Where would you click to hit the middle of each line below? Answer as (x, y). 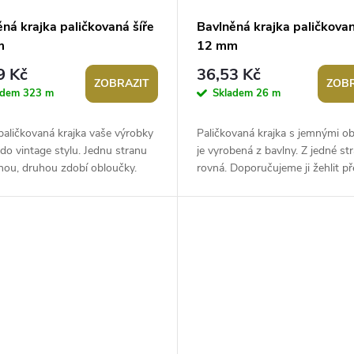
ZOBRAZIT (121, 84)
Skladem (234, 93)
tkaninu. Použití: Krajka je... (261, 186)
